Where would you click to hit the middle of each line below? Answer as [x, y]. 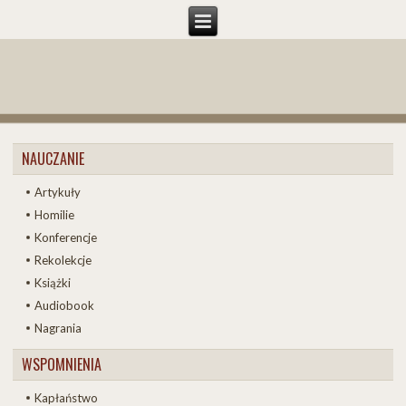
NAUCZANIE [53, 158]
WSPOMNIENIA [62, 364]
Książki [53, 282]
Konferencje [66, 237]
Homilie [55, 214]
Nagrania [58, 328]
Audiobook [65, 305]
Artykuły [58, 192]
